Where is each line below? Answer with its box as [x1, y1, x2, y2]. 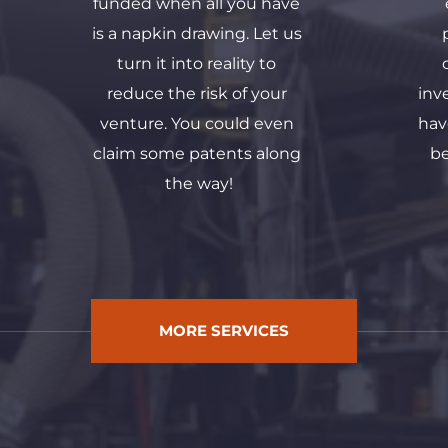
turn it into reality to [117, 53, 276, 73]
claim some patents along [92, 143, 301, 163]
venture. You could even [99, 113, 294, 133]
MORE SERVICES [159, 321, 289, 341]
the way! [164, 173, 233, 193]
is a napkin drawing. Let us [91, 23, 302, 43]
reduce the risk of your [106, 83, 287, 103]
